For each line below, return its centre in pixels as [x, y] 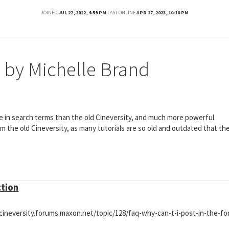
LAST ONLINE [121, 12]
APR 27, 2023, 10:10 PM [162, 12]
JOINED [49, 12]
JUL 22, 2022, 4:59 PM [82, 12]
